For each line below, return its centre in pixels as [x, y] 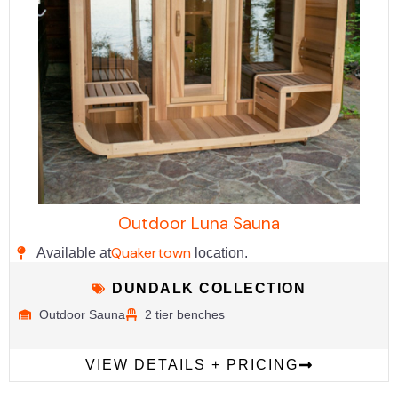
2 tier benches [185, 314]
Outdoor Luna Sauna [199, 223]
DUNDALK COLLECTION [209, 288]
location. [221, 252]
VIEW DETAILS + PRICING [192, 364]
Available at [74, 252]
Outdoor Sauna [82, 314]
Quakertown [151, 252]
